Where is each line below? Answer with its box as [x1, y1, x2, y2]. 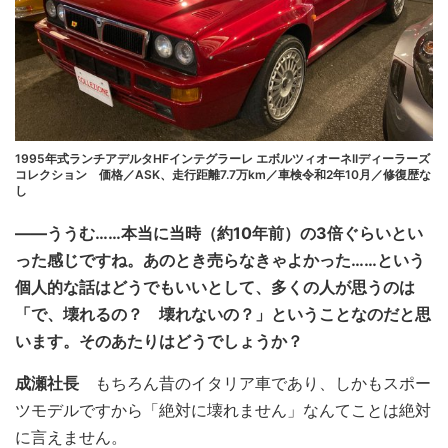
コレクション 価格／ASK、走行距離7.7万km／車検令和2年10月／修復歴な [15, 167, 431, 182]
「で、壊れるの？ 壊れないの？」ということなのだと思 [15, 304, 431, 324]
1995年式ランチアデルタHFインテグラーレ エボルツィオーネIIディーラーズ [15, 151, 430, 166]
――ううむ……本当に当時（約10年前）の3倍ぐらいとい [15, 223, 423, 243]
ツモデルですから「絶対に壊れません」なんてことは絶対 [15, 400, 431, 420]
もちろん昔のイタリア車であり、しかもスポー [79, 373, 431, 393]
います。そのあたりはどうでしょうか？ [15, 331, 303, 351]
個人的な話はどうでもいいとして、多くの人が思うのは [15, 277, 415, 297]
